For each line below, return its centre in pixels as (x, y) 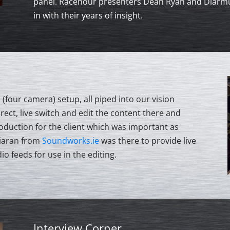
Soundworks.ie (71, 140)
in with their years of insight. (88, 16)
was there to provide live (148, 140)
